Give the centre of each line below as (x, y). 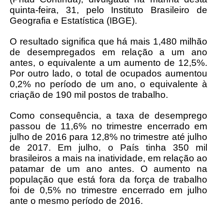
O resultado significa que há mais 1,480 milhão (108, 41)
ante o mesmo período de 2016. (76, 201)
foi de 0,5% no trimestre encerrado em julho (108, 190)
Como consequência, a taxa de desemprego (108, 116)
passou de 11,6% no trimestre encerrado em (108, 126)
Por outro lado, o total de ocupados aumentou (108, 73)
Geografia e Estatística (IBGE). (75, 21)
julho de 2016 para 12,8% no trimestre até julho (108, 137)
